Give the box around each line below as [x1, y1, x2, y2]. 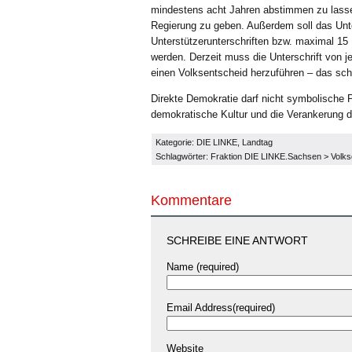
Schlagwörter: [156, 152, 211, 161]
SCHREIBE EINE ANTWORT [167, 234, 308, 247]
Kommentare [151, 192, 232, 208]
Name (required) [167, 261, 239, 273]
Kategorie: [156, 137, 196, 147]
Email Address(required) [167, 302, 275, 313]
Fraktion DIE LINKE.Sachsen [211, 152, 321, 161]
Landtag [242, 137, 273, 147]
